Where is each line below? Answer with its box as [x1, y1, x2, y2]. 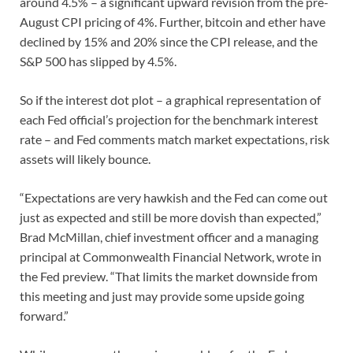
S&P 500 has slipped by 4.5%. [20, 54, 176, 69]
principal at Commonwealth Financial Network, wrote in [20, 249, 321, 265]
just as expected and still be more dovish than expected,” [20, 210, 321, 225]
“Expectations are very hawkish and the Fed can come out [20, 190, 328, 206]
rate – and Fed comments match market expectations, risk [20, 132, 329, 147]
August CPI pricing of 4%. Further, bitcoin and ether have [20, 14, 325, 30]
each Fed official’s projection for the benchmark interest [20, 112, 318, 128]
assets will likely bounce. [20, 151, 150, 167]
